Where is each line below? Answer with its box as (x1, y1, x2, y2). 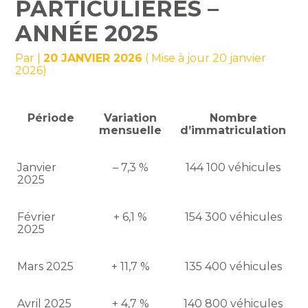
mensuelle (99, 124, 162, 137)
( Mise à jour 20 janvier (142, 52, 267, 65)
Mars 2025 (17, 260, 74, 274)
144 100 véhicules (186, 161, 281, 175)
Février (17, 210, 56, 224)
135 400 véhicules (184, 260, 282, 274)
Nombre (209, 111, 257, 125)
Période (27, 111, 75, 125)
